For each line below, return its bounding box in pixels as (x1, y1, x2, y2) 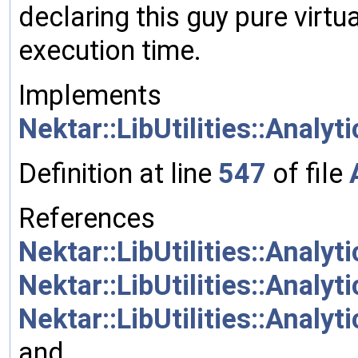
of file (266, 157, 349, 189)
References (18, 201, 155, 234)
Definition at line (18, 157, 218, 189)
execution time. (18, 34, 201, 66)
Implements (18, 78, 161, 111)
